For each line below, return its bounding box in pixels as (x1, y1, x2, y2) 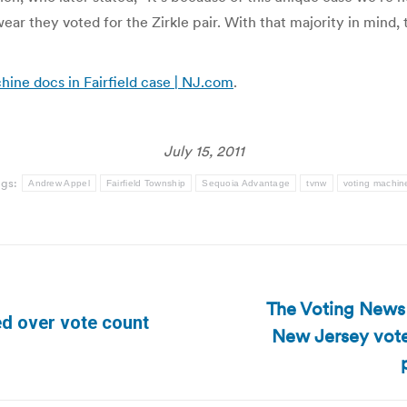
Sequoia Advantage (202, 178, 291, 188)
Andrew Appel (28, 178, 90, 188)
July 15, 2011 (163, 142, 244, 160)
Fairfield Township (105, 178, 186, 188)
